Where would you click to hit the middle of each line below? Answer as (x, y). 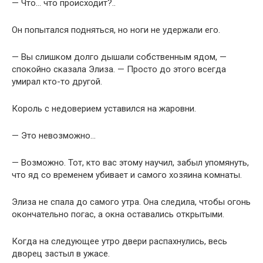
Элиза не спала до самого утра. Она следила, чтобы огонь (131, 202)
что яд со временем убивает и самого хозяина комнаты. (127, 175)
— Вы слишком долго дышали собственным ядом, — (119, 57)
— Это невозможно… (54, 135)
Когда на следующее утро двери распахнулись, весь (119, 241)
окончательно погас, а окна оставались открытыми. (118, 214)
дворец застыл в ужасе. (61, 253)
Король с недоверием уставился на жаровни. (104, 108)
